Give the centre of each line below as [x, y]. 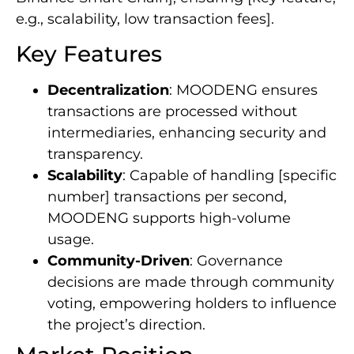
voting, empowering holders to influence [192, 304]
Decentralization [108, 90]
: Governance [236, 261]
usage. [71, 240]
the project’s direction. [126, 325]
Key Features [89, 54]
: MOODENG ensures [243, 90]
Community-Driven [119, 261]
